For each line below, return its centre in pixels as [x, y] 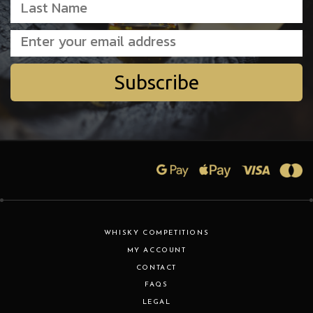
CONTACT [156, 268]
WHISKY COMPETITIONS [156, 233]
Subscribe [156, 82]
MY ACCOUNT [156, 250]
